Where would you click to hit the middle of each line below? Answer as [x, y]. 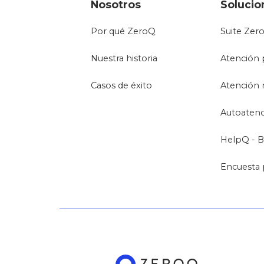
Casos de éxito [122, 85]
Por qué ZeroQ [123, 31]
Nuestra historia [124, 58]
